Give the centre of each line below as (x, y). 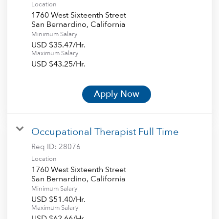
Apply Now (117, 94)
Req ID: (45, 146)
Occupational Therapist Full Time (105, 131)
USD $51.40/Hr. (58, 199)
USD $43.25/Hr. (58, 64)
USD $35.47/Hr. (58, 45)
